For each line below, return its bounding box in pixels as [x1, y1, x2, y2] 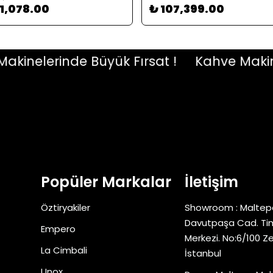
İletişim [184, 171, 238, 192]
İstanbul [184, 246, 221, 260]
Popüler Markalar [40, 171, 171, 192]
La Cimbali [40, 243, 87, 257]
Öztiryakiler [40, 200, 90, 214]
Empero [40, 222, 76, 235]
